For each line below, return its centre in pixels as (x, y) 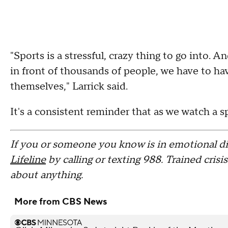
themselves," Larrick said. (69, 87)
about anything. (47, 175)
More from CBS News (61, 202)
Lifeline (28, 160)
